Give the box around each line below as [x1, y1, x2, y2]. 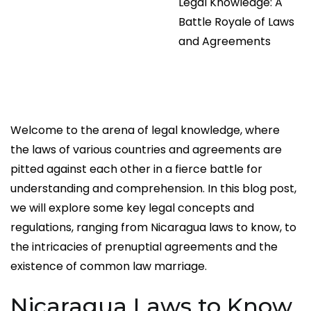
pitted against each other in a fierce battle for [10, 160, 262, 177]
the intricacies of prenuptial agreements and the [10, 238, 278, 255]
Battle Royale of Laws [178, 13, 294, 30]
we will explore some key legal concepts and [10, 199, 254, 216]
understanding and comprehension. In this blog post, [10, 180, 296, 196]
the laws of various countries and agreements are [10, 141, 282, 158]
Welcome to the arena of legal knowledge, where [10, 121, 280, 138]
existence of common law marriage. [10, 258, 207, 274]
